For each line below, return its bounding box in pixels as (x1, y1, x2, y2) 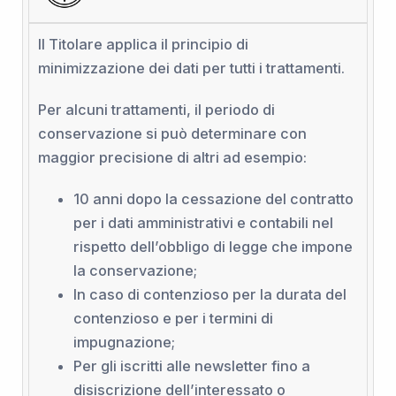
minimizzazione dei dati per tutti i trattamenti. (37, 58, 345, 77)
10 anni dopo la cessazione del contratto (72, 189, 354, 208)
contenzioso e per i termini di (72, 308, 273, 327)
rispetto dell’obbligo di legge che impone (72, 237, 353, 255)
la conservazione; (72, 261, 197, 279)
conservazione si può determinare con (37, 124, 307, 142)
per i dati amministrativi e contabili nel (72, 213, 333, 232)
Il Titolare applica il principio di (37, 34, 248, 53)
